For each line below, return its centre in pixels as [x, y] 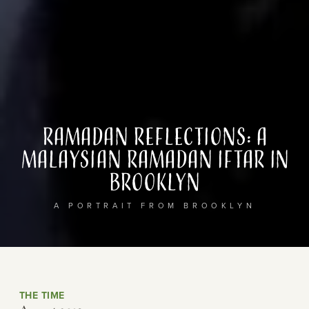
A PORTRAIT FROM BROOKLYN [154, 206]
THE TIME [42, 296]
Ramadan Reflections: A [154, 138]
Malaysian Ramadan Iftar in [154, 161]
